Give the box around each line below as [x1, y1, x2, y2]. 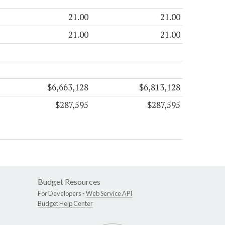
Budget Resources [38, 176, 100, 186]
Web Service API [86, 189, 132, 197]
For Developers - [38, 189, 86, 197]
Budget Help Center [38, 199, 93, 207]
